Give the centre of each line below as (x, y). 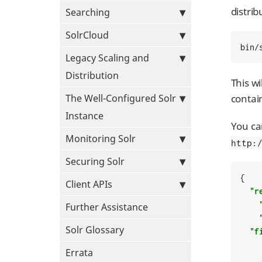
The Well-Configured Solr (121, 98)
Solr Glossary (95, 230)
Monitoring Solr (101, 139)
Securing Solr (95, 161)
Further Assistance (107, 207)
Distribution (92, 75)
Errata (79, 253)
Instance (85, 116)
